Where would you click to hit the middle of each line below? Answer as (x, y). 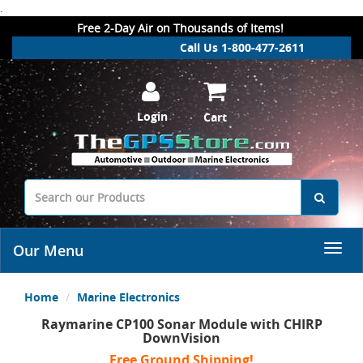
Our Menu (48, 250)
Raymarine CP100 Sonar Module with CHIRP (181, 324)
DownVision (181, 338)
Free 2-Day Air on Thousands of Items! (180, 28)
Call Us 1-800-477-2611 (242, 47)
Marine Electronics (128, 297)
